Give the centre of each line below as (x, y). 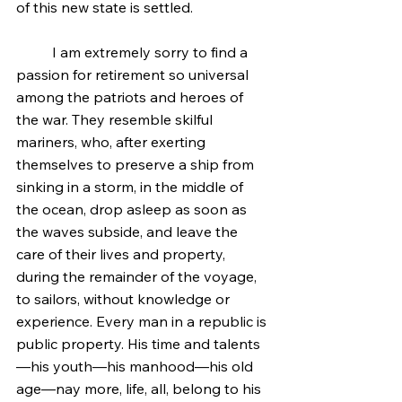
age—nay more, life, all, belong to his (140, 389)
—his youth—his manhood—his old (136, 366)
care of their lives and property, (122, 254)
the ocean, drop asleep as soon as (133, 209)
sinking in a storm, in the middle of (131, 187)
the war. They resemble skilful (116, 119)
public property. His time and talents (138, 344)
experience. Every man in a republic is (143, 321)
